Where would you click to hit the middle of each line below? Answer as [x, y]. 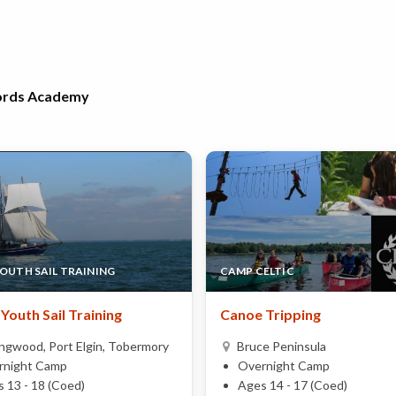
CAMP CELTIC [257, 270]
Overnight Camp [284, 365]
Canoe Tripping [270, 314]
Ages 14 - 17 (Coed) [293, 385]
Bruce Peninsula [282, 346]
